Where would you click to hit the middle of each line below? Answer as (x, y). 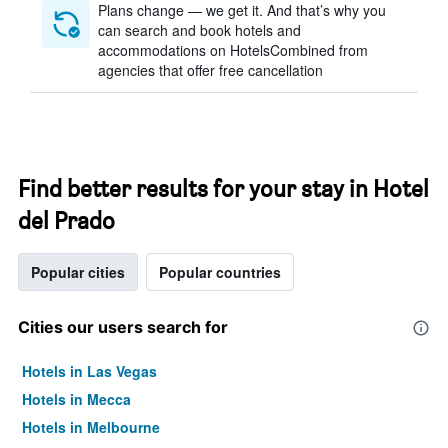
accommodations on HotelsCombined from (233, 50)
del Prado (66, 220)
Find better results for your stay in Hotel (223, 188)
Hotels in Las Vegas (89, 371)
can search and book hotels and (199, 30)
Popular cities (78, 272)
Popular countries (220, 272)
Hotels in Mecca (76, 399)
